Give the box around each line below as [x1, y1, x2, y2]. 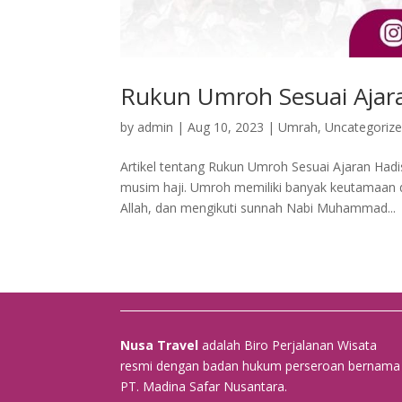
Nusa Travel [120, 336, 199, 354]
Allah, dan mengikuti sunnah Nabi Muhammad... [120, 198, 397, 216]
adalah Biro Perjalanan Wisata [198, 336, 378, 354]
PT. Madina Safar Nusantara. [120, 378, 288, 396]
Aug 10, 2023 [188, 118, 265, 135]
